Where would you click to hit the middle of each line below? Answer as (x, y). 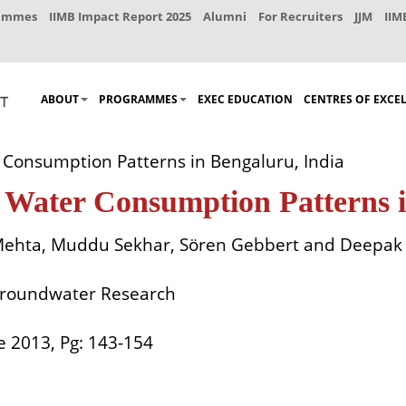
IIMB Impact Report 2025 (120, 16)
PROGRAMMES (138, 100)
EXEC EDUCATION (245, 100)
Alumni (225, 16)
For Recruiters (300, 16)
